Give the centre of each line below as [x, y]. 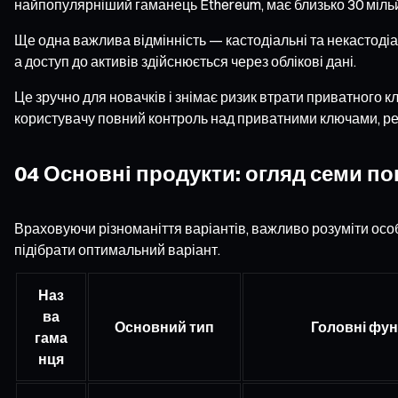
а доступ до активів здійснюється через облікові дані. [185, 61]
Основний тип [164, 326]
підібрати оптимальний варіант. [117, 249]
